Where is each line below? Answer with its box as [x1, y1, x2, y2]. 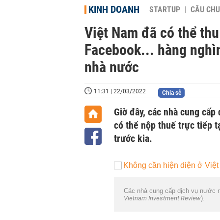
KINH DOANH [88, 3, 139, 15]
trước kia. [114, 133, 152, 144]
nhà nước [84, 58, 139, 76]
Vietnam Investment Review [124, 194, 201, 202]
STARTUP [149, 5, 180, 14]
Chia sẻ [162, 89, 181, 96]
